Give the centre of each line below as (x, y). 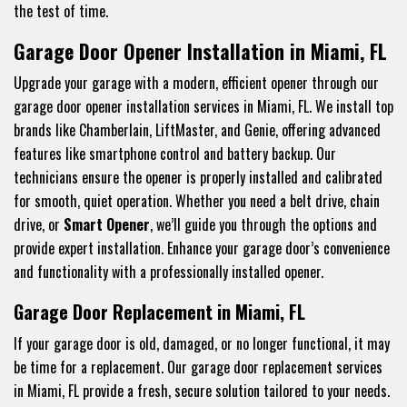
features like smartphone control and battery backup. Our (175, 153)
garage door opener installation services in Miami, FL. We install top (203, 106)
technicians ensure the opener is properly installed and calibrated (198, 177)
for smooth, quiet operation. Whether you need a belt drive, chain (197, 200)
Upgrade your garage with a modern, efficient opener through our (196, 82)
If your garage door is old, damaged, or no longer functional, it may (202, 343)
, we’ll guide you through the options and (263, 224)
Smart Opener (107, 224)
